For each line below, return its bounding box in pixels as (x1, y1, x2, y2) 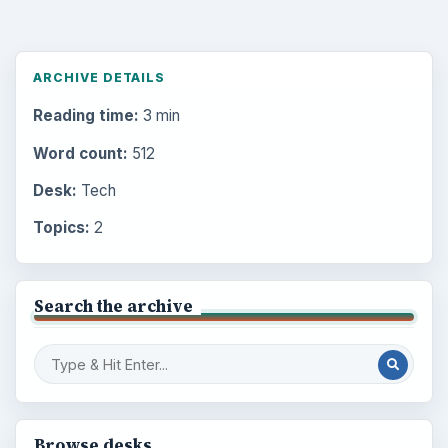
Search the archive (33, 295, 193, 318)
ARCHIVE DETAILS (32, 70, 166, 86)
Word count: (32, 143, 128, 163)
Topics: (32, 217, 90, 237)
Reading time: (32, 106, 139, 126)
